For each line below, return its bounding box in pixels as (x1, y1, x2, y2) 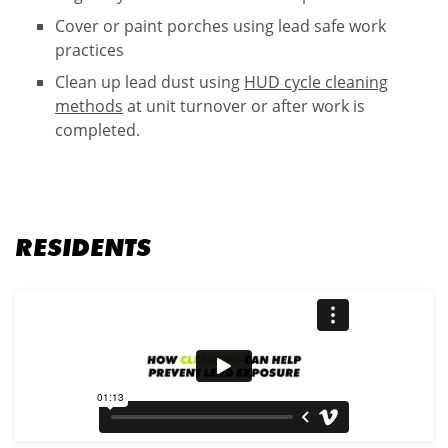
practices (55, 38, 124, 61)
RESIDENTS (15, 231, 151, 265)
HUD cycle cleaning (244, 71, 388, 93)
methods (55, 95, 123, 117)
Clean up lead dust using (55, 71, 244, 93)
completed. (55, 119, 140, 141)
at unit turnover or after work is (123, 95, 365, 117)
